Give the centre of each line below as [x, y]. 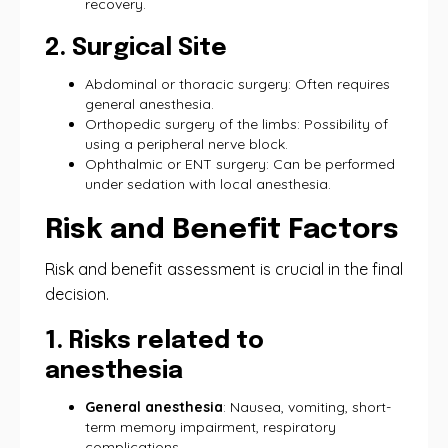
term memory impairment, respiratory [210, 427]
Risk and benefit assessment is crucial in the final [224, 269]
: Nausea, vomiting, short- [307, 407]
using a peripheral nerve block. [186, 144]
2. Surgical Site [136, 48]
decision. [77, 294]
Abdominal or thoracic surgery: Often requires [237, 84]
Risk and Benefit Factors [222, 230]
